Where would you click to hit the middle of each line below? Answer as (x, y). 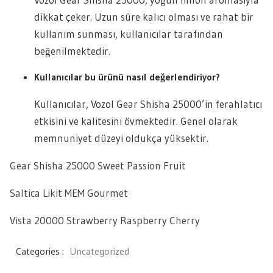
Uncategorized (99, 251)
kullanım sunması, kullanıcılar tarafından (129, 34)
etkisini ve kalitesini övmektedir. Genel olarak (136, 121)
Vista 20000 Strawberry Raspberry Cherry (105, 220)
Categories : (41, 251)
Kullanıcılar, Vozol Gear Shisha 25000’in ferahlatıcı (148, 104)
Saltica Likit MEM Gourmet (69, 193)
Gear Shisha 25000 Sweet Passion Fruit (98, 165)
